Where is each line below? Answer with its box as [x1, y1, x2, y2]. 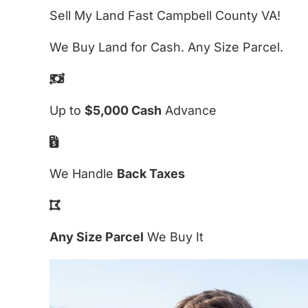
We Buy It [144, 229, 203, 244]
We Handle [49, 166, 117, 181]
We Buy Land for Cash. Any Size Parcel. [49, 39, 283, 54]
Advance [162, 102, 217, 118]
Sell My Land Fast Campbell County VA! [49, 8, 280, 23]
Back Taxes [117, 166, 185, 181]
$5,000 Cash [85, 102, 162, 118]
